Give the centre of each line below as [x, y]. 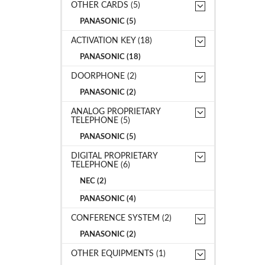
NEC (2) [93, 181]
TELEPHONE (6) [101, 165]
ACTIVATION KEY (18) [112, 41]
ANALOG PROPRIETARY [116, 112]
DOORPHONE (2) [104, 76]
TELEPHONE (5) [101, 120]
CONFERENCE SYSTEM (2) [121, 218]
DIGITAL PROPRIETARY [114, 156]
